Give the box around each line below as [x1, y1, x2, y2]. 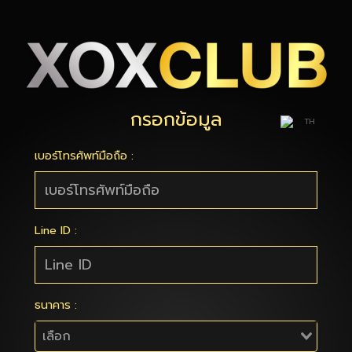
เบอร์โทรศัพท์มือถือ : [35, 147, 134, 165]
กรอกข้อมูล [130, 105, 222, 134]
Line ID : [35, 222, 77, 240]
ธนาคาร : [35, 296, 77, 314]
